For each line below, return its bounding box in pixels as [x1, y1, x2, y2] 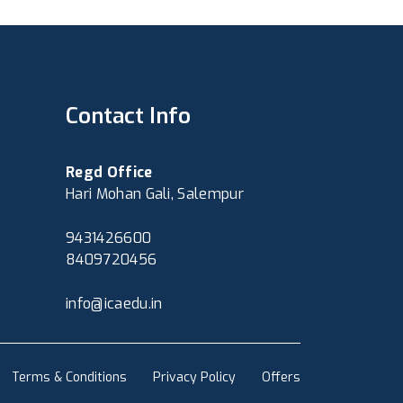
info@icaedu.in [66, 293, 163, 313]
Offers [262, 369, 300, 387]
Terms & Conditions [12, 369, 127, 387]
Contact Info [66, 101, 191, 130]
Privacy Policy [153, 369, 236, 387]
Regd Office [66, 162, 153, 182]
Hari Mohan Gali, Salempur [66, 184, 244, 203]
